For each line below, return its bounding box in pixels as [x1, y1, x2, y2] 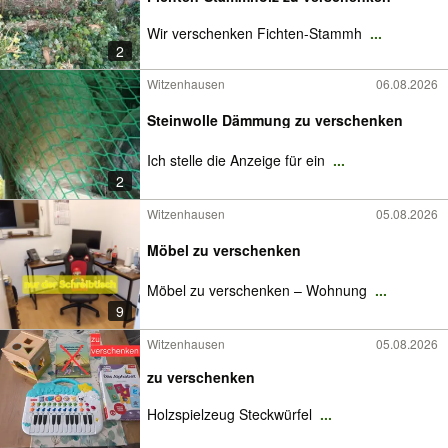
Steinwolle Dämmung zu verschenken [147, 110, 403, 130]
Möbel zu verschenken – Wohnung [147, 280, 371, 300]
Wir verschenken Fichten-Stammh [147, 23, 366, 43]
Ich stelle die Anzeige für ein [147, 150, 329, 170]
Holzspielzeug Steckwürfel [147, 404, 316, 424]
